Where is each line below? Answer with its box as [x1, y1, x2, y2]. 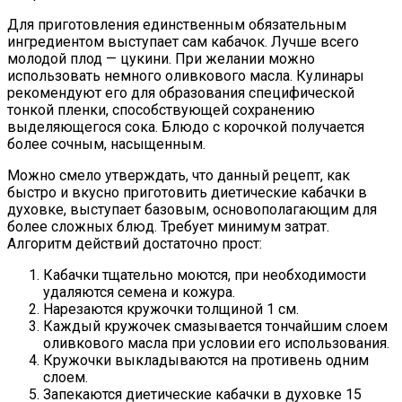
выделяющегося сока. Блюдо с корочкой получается [7, 118, 364, 136]
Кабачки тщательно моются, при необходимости [43, 267, 366, 284]
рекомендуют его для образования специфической [7, 84, 354, 102]
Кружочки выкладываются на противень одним [43, 352, 369, 370]
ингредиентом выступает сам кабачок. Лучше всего [7, 33, 359, 51]
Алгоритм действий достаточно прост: [7, 235, 262, 253]
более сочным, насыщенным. [7, 135, 205, 153]
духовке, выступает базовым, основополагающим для [7, 201, 377, 219]
